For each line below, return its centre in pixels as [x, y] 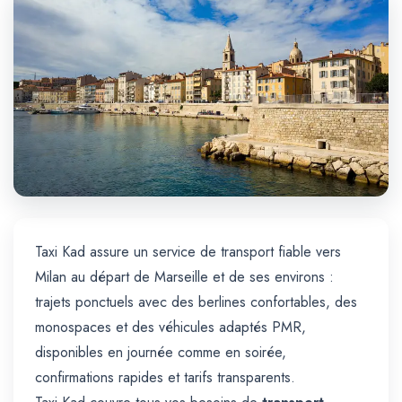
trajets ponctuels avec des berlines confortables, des [196, 302]
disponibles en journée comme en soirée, [161, 353]
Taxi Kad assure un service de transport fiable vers [188, 252]
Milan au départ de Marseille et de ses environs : [184, 277]
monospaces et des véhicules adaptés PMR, [170, 328]
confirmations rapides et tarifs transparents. [165, 378]
